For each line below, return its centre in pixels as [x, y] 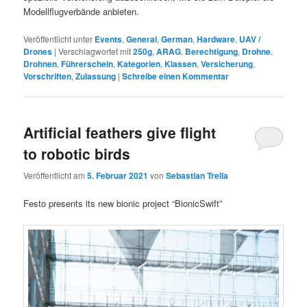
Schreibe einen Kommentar [176, 76]
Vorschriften [48, 76]
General [142, 39]
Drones [38, 52]
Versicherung [227, 64]
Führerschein [87, 64]
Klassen [181, 64]
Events [109, 39]
